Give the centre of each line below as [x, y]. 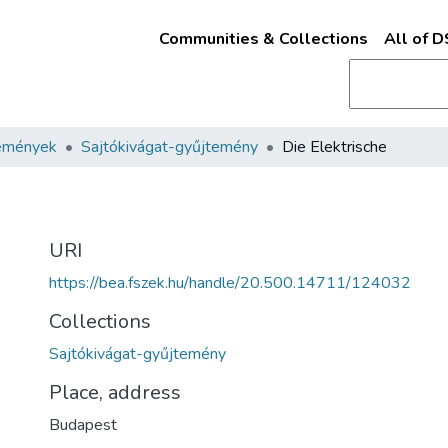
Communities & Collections [263, 39]
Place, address [115, 392]
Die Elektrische [334, 147]
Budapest [83, 425]
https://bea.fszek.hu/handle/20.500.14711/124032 [230, 283]
